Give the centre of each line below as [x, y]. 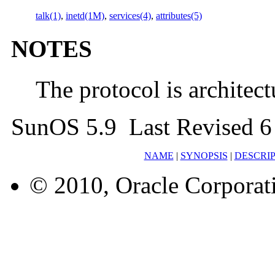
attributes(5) [179, 16]
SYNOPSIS [204, 156]
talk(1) [48, 16]
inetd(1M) [85, 16]
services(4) [130, 16]
